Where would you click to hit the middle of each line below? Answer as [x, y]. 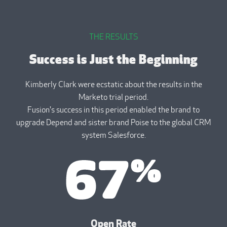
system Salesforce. [113, 136]
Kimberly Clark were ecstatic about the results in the [113, 85]
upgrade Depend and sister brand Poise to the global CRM [113, 123]
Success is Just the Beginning [113, 61]
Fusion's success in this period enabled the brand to [113, 110]
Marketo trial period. [113, 98]
